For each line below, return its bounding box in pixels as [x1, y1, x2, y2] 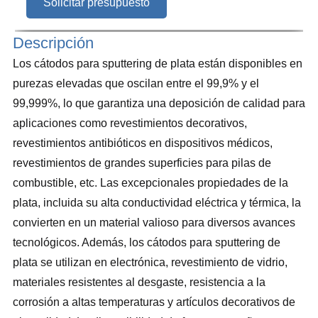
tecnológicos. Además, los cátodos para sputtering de [13, 236, 280, 248]
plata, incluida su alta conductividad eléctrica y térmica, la [13, 196, 301, 209]
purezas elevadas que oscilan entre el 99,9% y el [13, 77, 259, 89]
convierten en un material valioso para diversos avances [13, 216, 295, 229]
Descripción [13, 33, 94, 52]
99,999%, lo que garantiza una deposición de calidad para [13, 97, 305, 109]
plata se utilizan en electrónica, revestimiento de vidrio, [13, 256, 287, 268]
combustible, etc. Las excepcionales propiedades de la [13, 176, 288, 189]
